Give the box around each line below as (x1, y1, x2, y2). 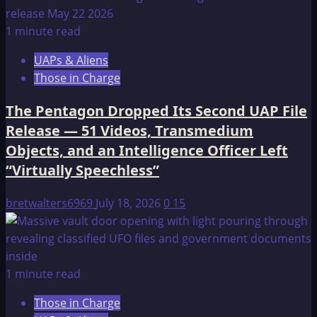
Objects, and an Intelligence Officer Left (6, 141, 288, 161)
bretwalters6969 (6, 195, 96, 212)
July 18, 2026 (96, 195, 163, 212)
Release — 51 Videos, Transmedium (6, 121, 253, 141)
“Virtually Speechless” (6, 161, 159, 180)
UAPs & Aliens (34, 52, 108, 69)
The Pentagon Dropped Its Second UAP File (6, 101, 307, 121)
